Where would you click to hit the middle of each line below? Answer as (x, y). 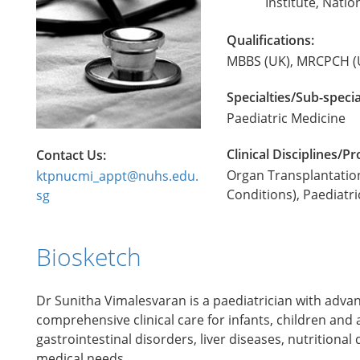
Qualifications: (270, 40)
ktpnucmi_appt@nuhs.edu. (117, 176)
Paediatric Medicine (286, 118)
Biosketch (89, 257)
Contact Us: (71, 155)
